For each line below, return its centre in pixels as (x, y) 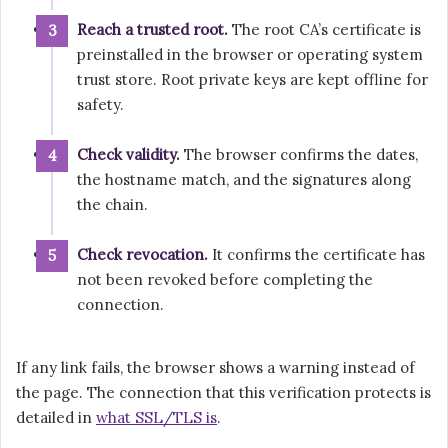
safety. (100, 105)
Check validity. (128, 155)
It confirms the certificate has (316, 255)
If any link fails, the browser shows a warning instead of (215, 368)
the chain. (112, 205)
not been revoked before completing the (225, 280)
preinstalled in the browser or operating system (250, 55)
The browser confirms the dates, (299, 155)
